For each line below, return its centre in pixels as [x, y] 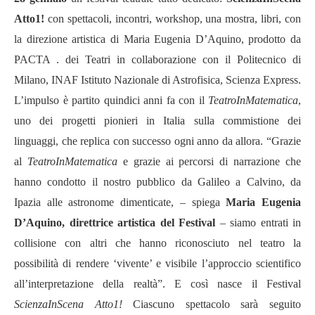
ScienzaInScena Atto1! [74, 304]
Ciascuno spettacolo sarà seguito [217, 304]
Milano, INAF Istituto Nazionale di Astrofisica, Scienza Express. [157, 80]
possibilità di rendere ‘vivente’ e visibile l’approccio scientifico [157, 263]
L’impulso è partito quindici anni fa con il [111, 100]
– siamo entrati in [260, 223]
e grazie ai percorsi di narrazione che [209, 161]
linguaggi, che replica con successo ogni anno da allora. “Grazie [157, 141]
